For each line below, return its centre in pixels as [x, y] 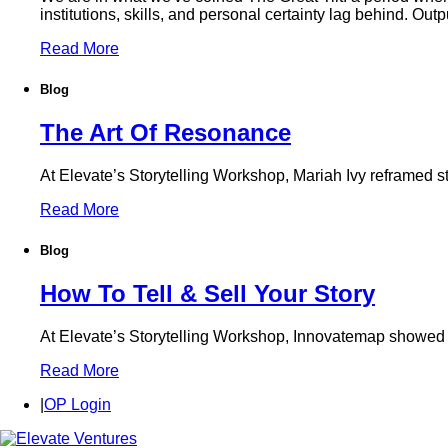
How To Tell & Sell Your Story [207, 294]
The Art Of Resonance [165, 132]
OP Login [77, 405]
